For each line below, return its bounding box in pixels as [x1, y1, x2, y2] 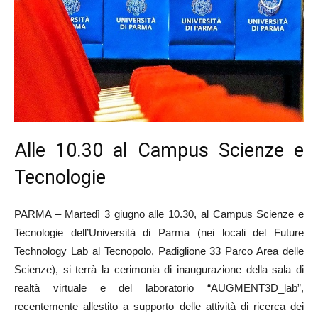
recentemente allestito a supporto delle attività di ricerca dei [14, 300, 304, 313]
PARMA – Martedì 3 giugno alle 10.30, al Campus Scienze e [14, 208, 304, 221]
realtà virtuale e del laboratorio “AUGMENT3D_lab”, [14, 282, 304, 295]
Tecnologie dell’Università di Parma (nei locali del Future [14, 226, 304, 239]
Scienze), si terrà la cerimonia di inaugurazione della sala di [14, 263, 304, 276]
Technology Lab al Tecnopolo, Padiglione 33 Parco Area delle [14, 245, 304, 258]
